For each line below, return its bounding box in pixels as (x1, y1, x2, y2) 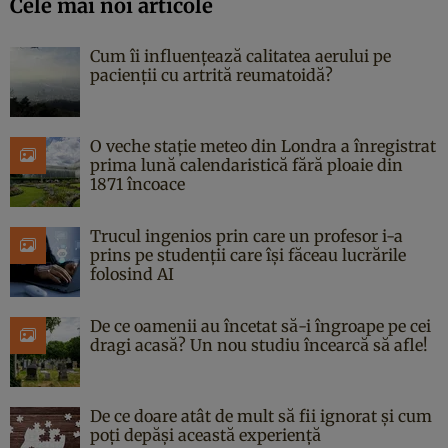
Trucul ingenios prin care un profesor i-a (90, 225, 403, 246)
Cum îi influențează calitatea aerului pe (90, 45, 391, 66)
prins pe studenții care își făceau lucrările (90, 244, 406, 265)
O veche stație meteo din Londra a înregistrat (90, 135, 436, 156)
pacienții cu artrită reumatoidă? (90, 64, 333, 85)
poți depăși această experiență (90, 424, 321, 445)
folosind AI (90, 263, 174, 284)
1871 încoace (90, 173, 185, 194)
